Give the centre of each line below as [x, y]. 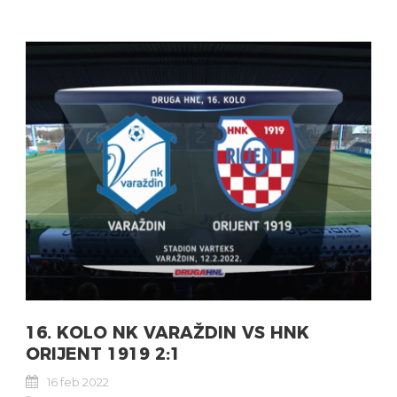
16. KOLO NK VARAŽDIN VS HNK [167, 333]
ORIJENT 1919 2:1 [103, 354]
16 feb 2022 [78, 382]
